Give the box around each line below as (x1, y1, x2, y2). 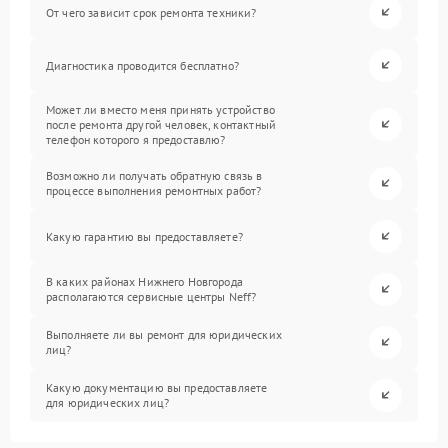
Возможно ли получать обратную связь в (46, 168, 263, 184)
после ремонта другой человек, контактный (46, 116, 276, 132)
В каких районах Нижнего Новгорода (46, 274, 243, 290)
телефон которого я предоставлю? (46, 131, 226, 147)
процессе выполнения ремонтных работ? (46, 183, 262, 199)
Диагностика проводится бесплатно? (46, 57, 239, 73)
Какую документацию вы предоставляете (46, 380, 268, 396)
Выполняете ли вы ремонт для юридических (46, 327, 282, 343)
